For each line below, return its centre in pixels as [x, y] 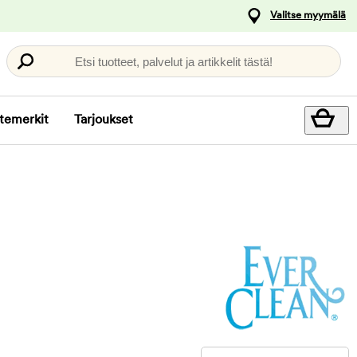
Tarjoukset [104, 120]
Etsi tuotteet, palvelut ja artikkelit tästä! [174, 61]
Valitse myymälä [308, 16]
